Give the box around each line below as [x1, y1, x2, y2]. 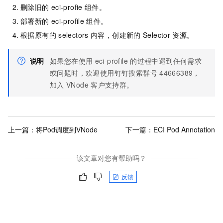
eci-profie [51, 2, 83, 12]
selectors [58, 30, 89, 40]
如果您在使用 [50, 56, 93, 66]
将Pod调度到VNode [36, 124, 98, 134]
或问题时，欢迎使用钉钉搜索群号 [50, 68, 157, 78]
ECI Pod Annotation [153, 124, 215, 134]
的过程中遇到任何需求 [130, 56, 202, 66]
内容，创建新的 [90, 30, 141, 40]
